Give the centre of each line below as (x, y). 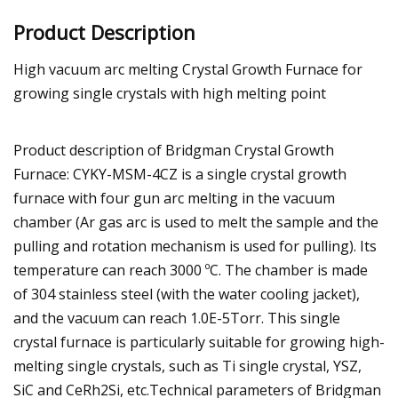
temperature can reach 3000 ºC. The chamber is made (191, 270)
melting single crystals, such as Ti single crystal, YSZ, (187, 366)
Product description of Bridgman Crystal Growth (174, 150)
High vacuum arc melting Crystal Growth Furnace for (188, 69)
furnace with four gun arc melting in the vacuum (174, 198)
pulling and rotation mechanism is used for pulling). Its (195, 246)
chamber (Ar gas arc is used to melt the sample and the (196, 222)
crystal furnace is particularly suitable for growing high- (199, 342)
